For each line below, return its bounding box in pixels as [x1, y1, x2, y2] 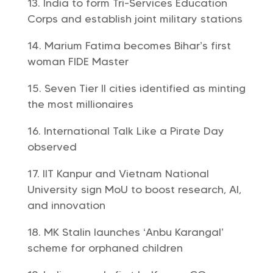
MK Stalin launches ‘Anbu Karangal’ [43, 225, 223, 239]
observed [27, 140, 77, 154]
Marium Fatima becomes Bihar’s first [44, 39, 231, 52]
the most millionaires [27, 97, 133, 111]
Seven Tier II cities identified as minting [44, 82, 246, 95]
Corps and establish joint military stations [27, 12, 243, 26]
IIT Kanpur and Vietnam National [42, 167, 209, 180]
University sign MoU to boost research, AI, [27, 183, 241, 196]
